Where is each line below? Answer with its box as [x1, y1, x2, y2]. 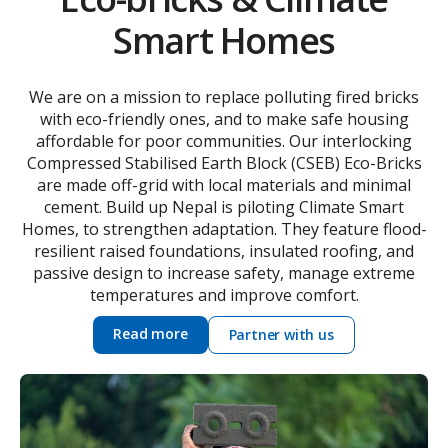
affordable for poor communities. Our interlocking [36, 130, 412, 153]
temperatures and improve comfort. [89, 284, 359, 307]
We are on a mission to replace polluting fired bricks [29, 86, 419, 109]
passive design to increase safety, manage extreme [33, 262, 415, 285]
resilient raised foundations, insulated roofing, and [34, 240, 414, 263]
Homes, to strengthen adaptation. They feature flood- [21, 218, 427, 241]
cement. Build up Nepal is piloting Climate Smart [44, 196, 404, 219]
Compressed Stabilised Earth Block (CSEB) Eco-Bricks [26, 152, 422, 175]
